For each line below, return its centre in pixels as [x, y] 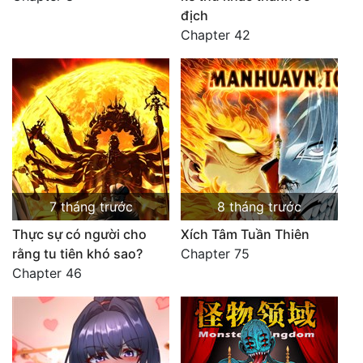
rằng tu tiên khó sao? [77, 254]
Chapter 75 [215, 254]
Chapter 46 [47, 273]
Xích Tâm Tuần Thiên [245, 234]
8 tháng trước [259, 207]
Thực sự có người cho [79, 234]
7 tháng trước [91, 207]
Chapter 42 [216, 35]
